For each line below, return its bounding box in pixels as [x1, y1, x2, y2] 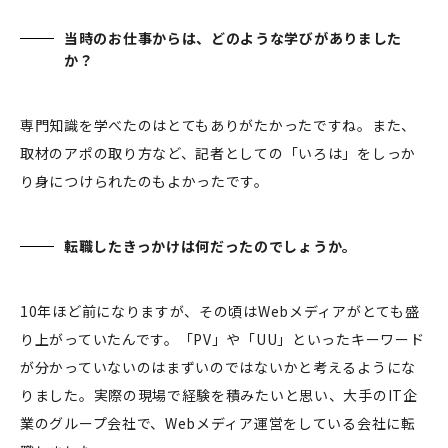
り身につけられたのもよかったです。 [20, 171, 269, 192]
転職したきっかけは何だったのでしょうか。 [64, 236, 357, 257]
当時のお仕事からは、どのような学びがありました [64, 28, 403, 49]
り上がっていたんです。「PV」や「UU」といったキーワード [20, 329, 425, 350]
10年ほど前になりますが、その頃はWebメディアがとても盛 [20, 301, 420, 322]
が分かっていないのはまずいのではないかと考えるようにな [20, 357, 416, 378]
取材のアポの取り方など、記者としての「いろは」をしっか [20, 143, 416, 164]
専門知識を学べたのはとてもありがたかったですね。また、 [20, 115, 416, 136]
